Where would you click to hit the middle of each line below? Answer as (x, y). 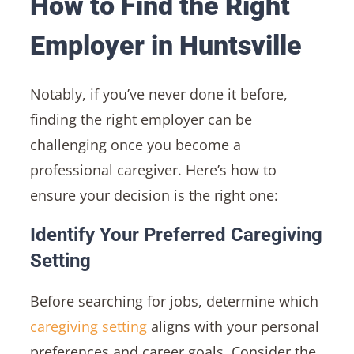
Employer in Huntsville (166, 45)
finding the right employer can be (141, 119)
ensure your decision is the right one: (154, 195)
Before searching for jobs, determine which (174, 301)
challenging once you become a (135, 144)
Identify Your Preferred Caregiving (176, 234)
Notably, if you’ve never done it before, (158, 94)
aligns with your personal (233, 326)
